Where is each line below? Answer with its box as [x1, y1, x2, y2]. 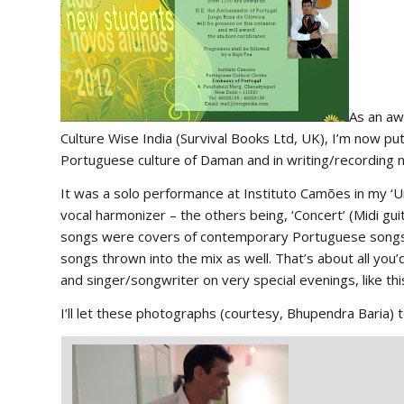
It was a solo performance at [60, 184, 243, 202]
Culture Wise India [60, 129, 172, 148]
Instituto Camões [243, 184, 351, 202]
